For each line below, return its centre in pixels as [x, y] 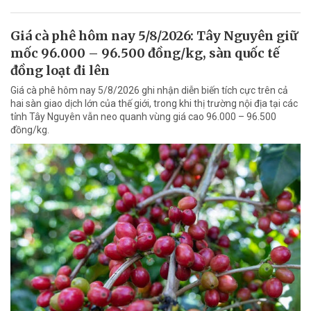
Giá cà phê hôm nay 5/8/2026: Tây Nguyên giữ [154, 36]
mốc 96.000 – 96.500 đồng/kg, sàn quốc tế [145, 53]
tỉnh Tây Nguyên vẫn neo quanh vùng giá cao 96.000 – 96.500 [143, 117]
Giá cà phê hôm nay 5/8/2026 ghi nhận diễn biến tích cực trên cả [149, 91]
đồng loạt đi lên [60, 71]
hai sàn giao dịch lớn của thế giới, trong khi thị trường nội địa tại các [154, 104]
